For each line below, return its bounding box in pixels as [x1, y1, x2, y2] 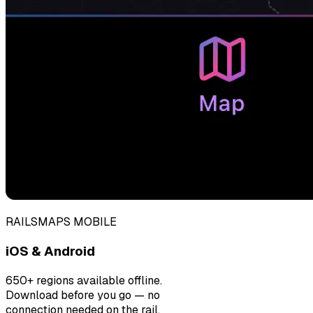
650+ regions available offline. [6, 272, 162, 288]
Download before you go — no [6, 287, 160, 303]
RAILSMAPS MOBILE [6, 214, 117, 230]
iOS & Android [6, 242, 95, 260]
